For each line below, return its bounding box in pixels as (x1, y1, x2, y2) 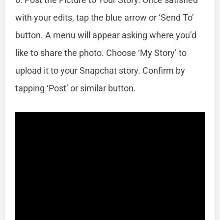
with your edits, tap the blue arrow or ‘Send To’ (15, 12, 194, 23)
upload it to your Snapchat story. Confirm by (15, 65, 186, 76)
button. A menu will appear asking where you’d (15, 29, 197, 40)
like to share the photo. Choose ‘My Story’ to (15, 47, 187, 58)
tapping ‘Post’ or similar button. (15, 82, 137, 93)
